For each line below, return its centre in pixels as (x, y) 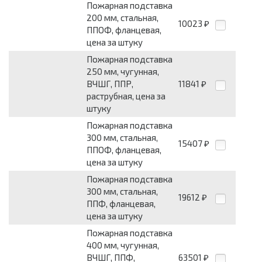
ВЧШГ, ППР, (110, 84)
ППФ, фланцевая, (121, 204)
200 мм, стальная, (123, 18)
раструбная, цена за (126, 96)
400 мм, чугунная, (123, 245)
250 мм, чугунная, (123, 72)
